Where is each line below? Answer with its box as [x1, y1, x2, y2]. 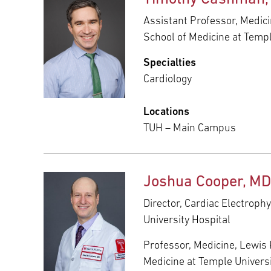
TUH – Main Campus [143, 122, 236, 134]
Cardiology [143, 73, 192, 85]
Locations [143, 106, 189, 118]
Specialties [143, 57, 196, 69]
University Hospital [143, 214, 230, 226]
